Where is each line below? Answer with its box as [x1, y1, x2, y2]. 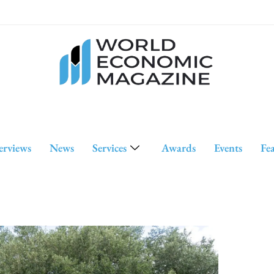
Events [213, 140, 242, 155]
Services [92, 140, 127, 155]
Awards [161, 140, 196, 155]
